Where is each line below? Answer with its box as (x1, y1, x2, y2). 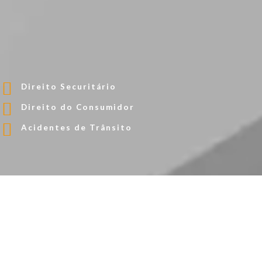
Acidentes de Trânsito (20, 123, 132, 133)
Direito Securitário (20, 82, 116, 92)
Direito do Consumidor (20, 102, 135, 112)
